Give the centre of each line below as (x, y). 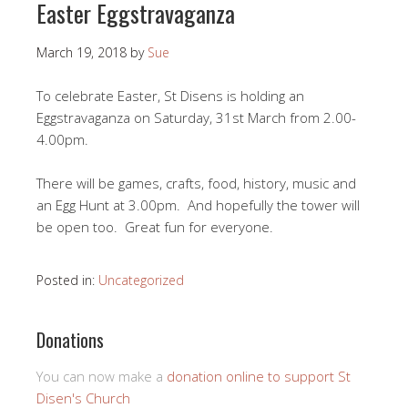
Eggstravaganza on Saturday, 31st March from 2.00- (196, 117)
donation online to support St (259, 376)
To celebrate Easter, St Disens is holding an (170, 95)
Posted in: (67, 280)
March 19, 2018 (82, 52)
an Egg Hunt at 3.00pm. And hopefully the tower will (198, 204)
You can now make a (102, 376)
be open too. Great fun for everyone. (155, 226)
